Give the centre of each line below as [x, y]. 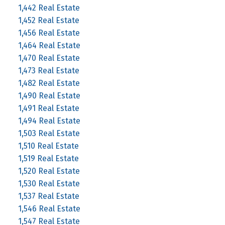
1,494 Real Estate [49, 121]
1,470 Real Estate [49, 58]
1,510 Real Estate [48, 146]
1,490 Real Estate [49, 95]
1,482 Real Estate [49, 83]
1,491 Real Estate [48, 108]
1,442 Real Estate [49, 8]
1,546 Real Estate [49, 208]
